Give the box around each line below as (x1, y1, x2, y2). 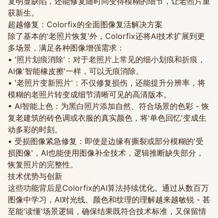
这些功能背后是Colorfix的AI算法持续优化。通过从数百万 (8, 183, 209, 193)
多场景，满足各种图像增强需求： (8, 43, 125, 53)
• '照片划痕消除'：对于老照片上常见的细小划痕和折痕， (8, 54, 205, 64)
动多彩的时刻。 (8, 125, 62, 134)
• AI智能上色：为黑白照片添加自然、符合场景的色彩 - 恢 (8, 101, 209, 111)
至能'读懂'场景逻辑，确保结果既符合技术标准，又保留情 (8, 206, 206, 216)
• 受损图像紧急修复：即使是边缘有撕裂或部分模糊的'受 (8, 136, 203, 146)
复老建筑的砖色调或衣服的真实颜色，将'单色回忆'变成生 (8, 113, 206, 123)
